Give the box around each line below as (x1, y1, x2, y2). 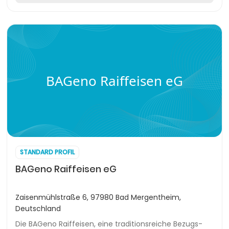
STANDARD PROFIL (20, 148, 75, 156)
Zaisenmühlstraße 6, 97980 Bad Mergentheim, (15, 192, 181, 202)
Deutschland (15, 203, 61, 214)
